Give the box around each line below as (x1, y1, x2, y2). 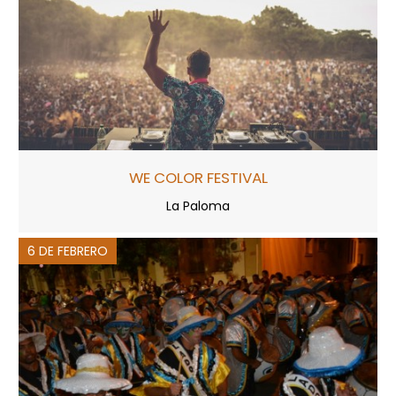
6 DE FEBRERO (27, 241, 108, 260)
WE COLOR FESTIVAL (128, 166, 268, 188)
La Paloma (166, 196, 230, 215)
